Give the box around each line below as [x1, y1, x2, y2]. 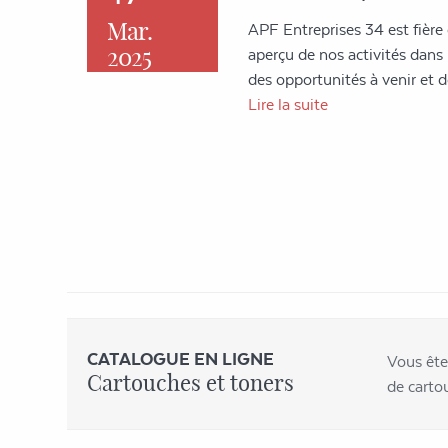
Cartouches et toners [87, 368, 294, 397]
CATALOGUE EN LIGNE [87, 348, 274, 369]
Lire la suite [248, 94, 329, 114]
